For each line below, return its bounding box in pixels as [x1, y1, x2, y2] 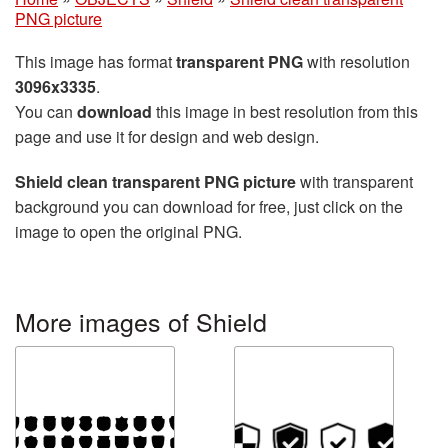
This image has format [15, 50, 176, 74]
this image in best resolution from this [152, 100, 418, 124]
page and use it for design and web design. [15, 125, 319, 149]
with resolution [303, 50, 410, 74]
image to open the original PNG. [15, 220, 242, 244]
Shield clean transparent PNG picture [15, 170, 296, 194]
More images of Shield [15, 303, 267, 340]
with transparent [296, 170, 413, 194]
